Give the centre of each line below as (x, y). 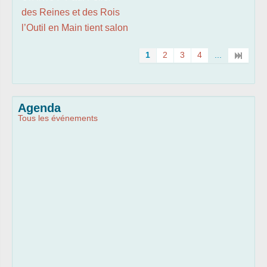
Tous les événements (58, 118)
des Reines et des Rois (71, 13)
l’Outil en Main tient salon (75, 28)
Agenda (39, 108)
